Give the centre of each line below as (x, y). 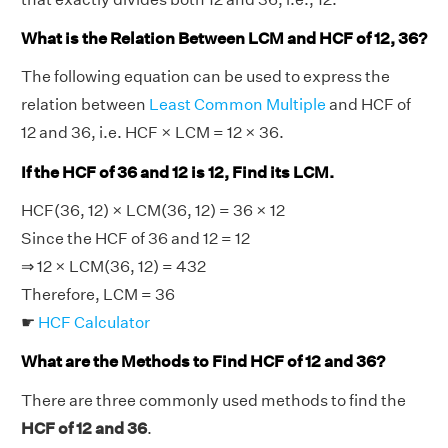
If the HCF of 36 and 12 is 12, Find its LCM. (177, 172)
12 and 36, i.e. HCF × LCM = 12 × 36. (152, 133)
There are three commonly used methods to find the (213, 400)
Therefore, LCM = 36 (98, 294)
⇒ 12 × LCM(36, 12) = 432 (113, 266)
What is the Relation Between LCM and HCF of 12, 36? (224, 39)
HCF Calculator (94, 322)
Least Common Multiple (237, 105)
